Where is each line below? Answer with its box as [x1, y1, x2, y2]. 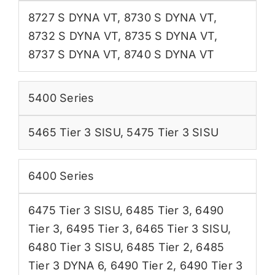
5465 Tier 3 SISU [28, 126, 120, 139]
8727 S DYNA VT [28, 11, 118, 25]
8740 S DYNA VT [123, 48, 215, 61]
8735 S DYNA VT [124, 29, 215, 43]
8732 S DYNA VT [28, 29, 118, 43]
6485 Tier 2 [126, 241, 190, 254]
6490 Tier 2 [110, 259, 174, 273]
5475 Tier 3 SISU [126, 126, 219, 139]
